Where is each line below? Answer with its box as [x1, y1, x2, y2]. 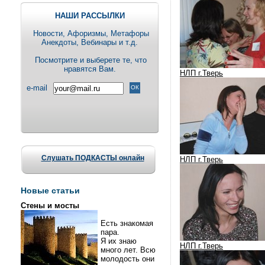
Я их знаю [101, 237, 137, 245]
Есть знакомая [101, 219, 153, 228]
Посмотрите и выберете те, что [33, 56, 147, 64]
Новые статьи [21, 186, 80, 195]
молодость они [101, 254, 154, 263]
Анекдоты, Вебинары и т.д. [41, 38, 138, 47]
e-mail [27, 83, 47, 92]
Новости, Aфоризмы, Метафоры [30, 29, 149, 38]
